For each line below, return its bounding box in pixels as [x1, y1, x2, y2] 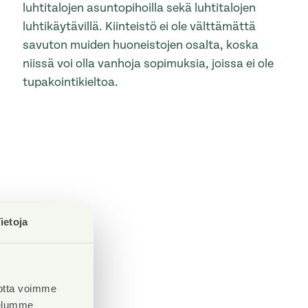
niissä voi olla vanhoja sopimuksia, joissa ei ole [23, 56, 274, 71]
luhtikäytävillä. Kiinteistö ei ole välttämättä [23, 19, 256, 34]
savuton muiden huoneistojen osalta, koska [23, 38, 259, 53]
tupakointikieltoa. [23, 75, 119, 90]
